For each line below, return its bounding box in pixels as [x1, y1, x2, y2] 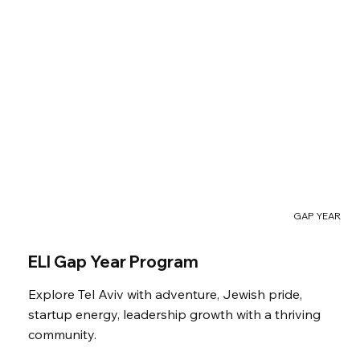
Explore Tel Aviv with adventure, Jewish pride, [28, 286, 302, 303]
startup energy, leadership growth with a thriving [28, 306, 321, 323]
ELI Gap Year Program [28, 252, 198, 272]
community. [28, 326, 96, 343]
